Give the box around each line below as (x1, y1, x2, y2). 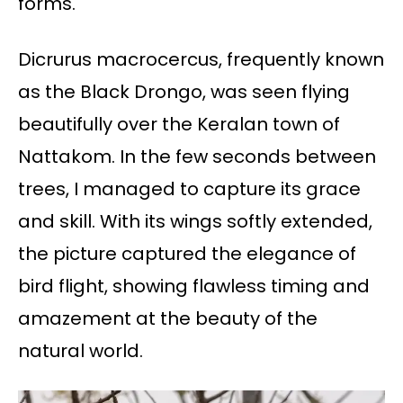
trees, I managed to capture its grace (18, 176, 361, 202)
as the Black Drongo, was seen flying (18, 79, 350, 105)
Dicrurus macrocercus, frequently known (18, 47, 384, 73)
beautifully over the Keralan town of (18, 112, 340, 138)
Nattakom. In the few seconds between (18, 144, 376, 170)
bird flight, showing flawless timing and (18, 273, 370, 300)
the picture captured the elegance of (18, 241, 356, 267)
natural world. (18, 338, 143, 364)
